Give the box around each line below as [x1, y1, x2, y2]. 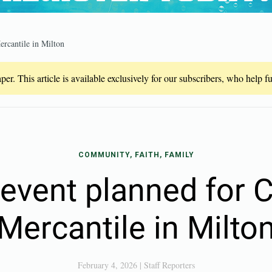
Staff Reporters [143, 259, 195, 271]
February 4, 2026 [77, 259, 137, 271]
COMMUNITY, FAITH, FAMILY [78, 151, 194, 159]
